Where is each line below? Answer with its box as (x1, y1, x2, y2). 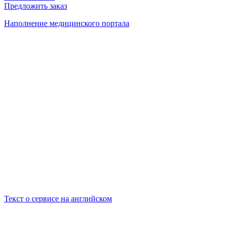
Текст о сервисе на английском (4, 194, 112, 203)
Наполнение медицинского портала (4, 18, 129, 28)
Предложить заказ (4, 1, 67, 10)
